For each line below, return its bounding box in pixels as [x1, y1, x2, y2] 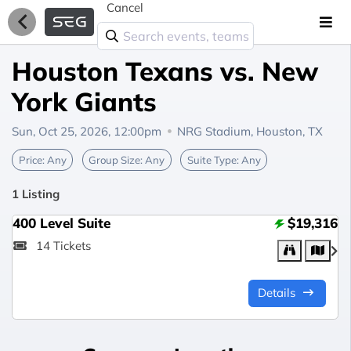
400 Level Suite [13, 215, 110, 231]
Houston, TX [256, 123, 323, 139]
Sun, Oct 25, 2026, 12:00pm [12, 123, 161, 139]
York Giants [12, 85, 157, 118]
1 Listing [12, 186, 60, 201]
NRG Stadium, [177, 123, 256, 139]
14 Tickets [33, 237, 92, 253]
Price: [18, 153, 47, 166]
